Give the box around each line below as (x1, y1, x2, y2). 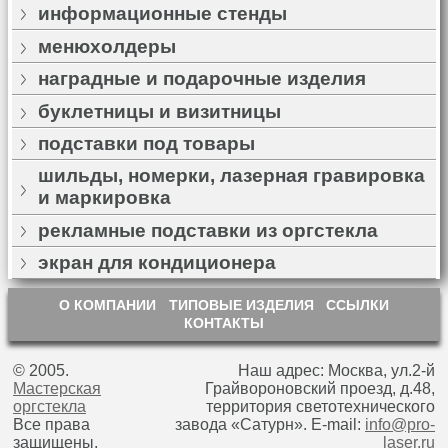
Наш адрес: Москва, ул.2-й (238, 362, 435, 380)
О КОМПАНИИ (59, 297, 157, 314)
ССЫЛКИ (325, 297, 389, 314)
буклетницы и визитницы (37, 100, 281, 122)
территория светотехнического (206, 398, 435, 416)
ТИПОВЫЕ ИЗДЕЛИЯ (168, 297, 314, 314)
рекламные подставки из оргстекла (37, 219, 378, 241)
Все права (13, 416, 90, 434)
